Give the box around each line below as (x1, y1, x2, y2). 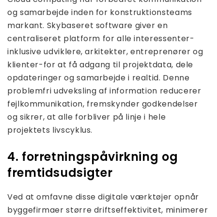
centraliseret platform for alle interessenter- (7, 32, 195, 44)
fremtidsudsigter (7, 164, 113, 181)
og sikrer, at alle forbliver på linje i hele (7, 111, 166, 123)
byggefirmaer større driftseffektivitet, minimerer (7, 204, 208, 216)
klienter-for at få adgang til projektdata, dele (7, 59, 194, 70)
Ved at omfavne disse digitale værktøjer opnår (7, 191, 199, 202)
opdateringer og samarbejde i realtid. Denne (7, 72, 190, 83)
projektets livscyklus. (7, 124, 93, 136)
